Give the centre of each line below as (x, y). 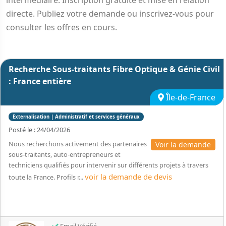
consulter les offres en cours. (62, 27)
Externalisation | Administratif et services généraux (76, 117)
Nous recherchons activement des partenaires (78, 144)
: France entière (40, 81)
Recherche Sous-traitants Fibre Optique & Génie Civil (114, 69)
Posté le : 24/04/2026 (39, 130)
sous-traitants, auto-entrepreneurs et (65, 154)
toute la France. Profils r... (47, 177)
